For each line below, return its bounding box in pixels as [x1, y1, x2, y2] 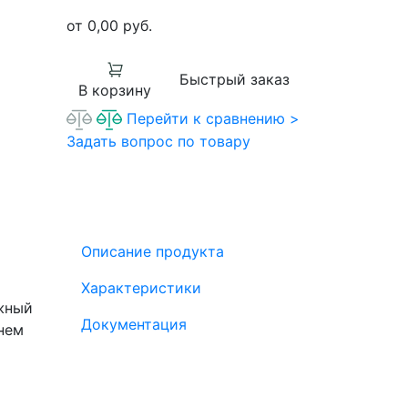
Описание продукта [81, 242, 224, 260]
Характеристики [81, 279, 201, 297]
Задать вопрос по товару [66, 132, 250, 151]
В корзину [78, 81, 151, 100]
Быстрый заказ [179, 70, 290, 89]
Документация [81, 315, 187, 333]
